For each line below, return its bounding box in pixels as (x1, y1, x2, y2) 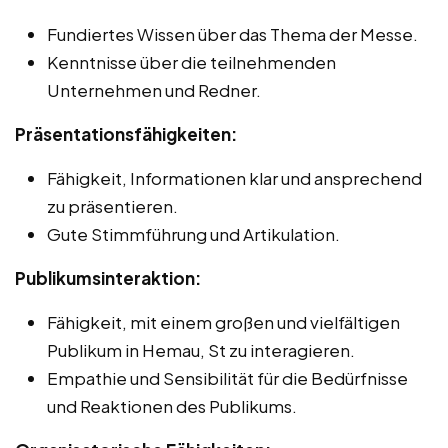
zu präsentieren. (47, 194, 178, 217)
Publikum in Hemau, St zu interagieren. (47, 338, 355, 361)
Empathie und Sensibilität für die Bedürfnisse (47, 366, 408, 389)
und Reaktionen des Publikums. (47, 394, 297, 417)
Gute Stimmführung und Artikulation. (47, 222, 340, 245)
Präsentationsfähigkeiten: (15, 122, 237, 145)
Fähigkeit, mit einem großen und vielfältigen (47, 310, 400, 333)
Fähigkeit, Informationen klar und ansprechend (47, 166, 422, 189)
